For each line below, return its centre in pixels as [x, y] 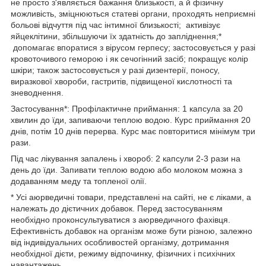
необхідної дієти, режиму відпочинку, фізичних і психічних [123, 254]
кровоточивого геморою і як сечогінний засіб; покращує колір [129, 59]
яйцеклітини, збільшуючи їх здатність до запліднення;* [116, 37]
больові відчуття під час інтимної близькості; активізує [115, 25]
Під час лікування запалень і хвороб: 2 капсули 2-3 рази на [126, 159]
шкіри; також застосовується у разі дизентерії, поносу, [115, 70]
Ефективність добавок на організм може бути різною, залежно [132, 231]
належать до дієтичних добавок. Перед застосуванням [117, 209]
